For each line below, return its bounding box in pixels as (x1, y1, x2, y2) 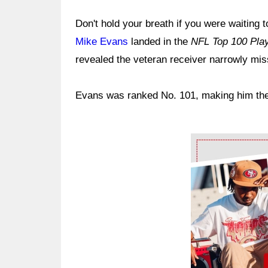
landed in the (128, 36, 191, 47)
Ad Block (191, 136, 231, 148)
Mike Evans (75, 36, 128, 47)
